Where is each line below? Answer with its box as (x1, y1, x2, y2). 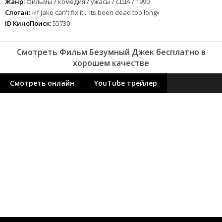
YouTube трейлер (94, 78, 157, 88)
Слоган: (5, 7, 30, 17)
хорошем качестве (73, 57, 149, 68)
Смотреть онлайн (10, 78, 74, 88)
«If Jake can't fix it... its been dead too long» (30, 7, 160, 17)
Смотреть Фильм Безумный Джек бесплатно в (16, 46, 206, 57)
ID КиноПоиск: (5, 18, 51, 28)
